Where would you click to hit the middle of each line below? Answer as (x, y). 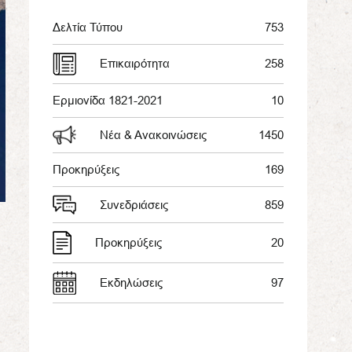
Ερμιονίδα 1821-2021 (108, 100)
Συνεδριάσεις (134, 204)
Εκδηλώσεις (131, 282)
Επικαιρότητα (135, 64)
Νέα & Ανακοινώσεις (153, 135)
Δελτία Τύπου (88, 27)
